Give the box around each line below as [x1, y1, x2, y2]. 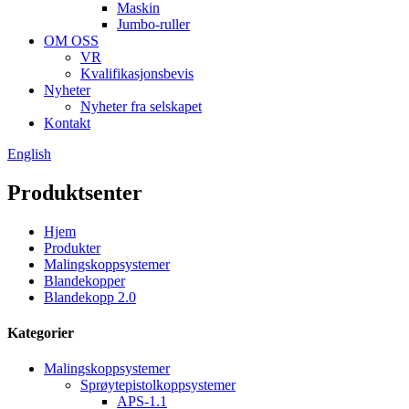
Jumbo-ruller [117, 16, 190, 32]
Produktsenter [7, 180, 142, 204]
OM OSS [44, 33, 99, 48]
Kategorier [7, 325, 74, 341]
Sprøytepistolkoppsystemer [80, 377, 236, 393]
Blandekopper [44, 272, 125, 288]
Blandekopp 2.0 [44, 288, 136, 305]
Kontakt [44, 115, 90, 131]
